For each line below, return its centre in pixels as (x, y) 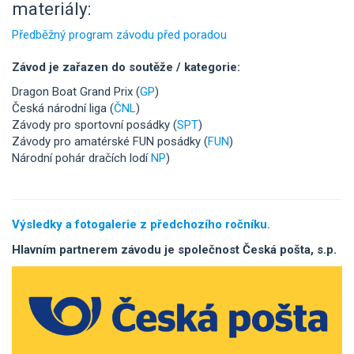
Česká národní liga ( (63, 108)
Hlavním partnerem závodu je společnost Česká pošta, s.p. (174, 249)
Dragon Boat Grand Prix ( (76, 92)
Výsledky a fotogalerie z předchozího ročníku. (141, 224)
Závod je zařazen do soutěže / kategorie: (126, 67)
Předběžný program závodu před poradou (119, 34)
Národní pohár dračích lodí (81, 158)
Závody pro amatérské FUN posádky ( (110, 141)
